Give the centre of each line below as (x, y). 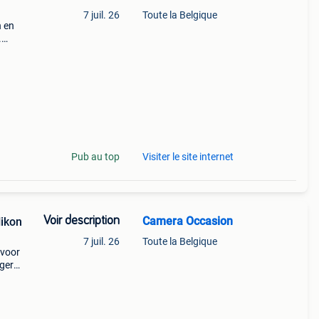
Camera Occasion (187, 221)
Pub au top (95, 157)
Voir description (81, 221)
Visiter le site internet (188, 157)
